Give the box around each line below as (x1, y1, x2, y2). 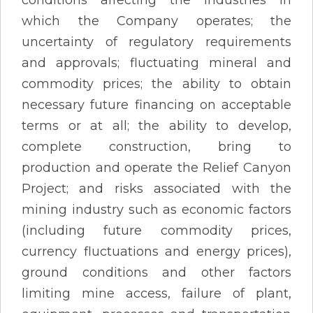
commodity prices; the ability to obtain (22, 75, 291, 92)
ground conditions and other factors (22, 264, 291, 280)
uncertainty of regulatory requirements (22, 34, 291, 50)
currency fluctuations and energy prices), (22, 243, 291, 259)
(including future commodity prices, (22, 222, 291, 238)
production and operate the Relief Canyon (22, 159, 291, 175)
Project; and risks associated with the (22, 180, 291, 196)
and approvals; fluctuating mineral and (22, 54, 291, 71)
